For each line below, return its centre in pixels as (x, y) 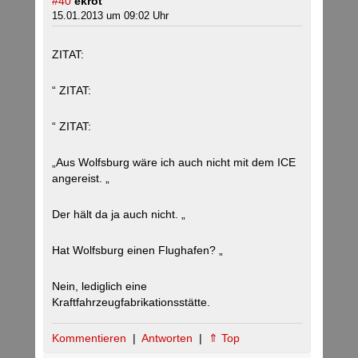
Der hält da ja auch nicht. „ (119, 215)
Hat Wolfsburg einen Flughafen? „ (137, 251)
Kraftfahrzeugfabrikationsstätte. (131, 302)
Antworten (169, 338)
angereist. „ (81, 179)
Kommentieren (91, 338)
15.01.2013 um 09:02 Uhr (110, 16)
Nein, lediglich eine (99, 286)
